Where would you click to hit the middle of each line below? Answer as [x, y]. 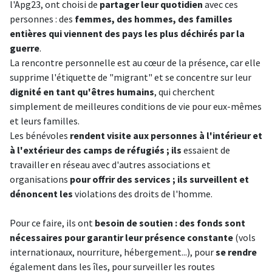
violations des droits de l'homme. [143, 194]
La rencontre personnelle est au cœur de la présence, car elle [135, 63]
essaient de [206, 150]
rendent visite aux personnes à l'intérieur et [166, 135]
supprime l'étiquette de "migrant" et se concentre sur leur [131, 77]
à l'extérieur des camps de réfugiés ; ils [96, 150]
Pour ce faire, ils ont [52, 223]
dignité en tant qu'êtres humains [82, 92]
